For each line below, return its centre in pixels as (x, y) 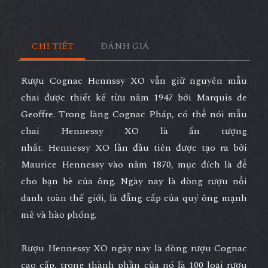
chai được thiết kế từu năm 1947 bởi (109, 97)
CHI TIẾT (52, 46)
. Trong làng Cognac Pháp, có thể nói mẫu (150, 114)
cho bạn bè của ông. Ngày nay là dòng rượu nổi (134, 181)
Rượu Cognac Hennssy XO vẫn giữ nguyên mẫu (134, 80)
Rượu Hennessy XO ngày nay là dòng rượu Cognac (134, 248)
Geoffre (37, 114)
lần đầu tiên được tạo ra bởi (178, 147)
